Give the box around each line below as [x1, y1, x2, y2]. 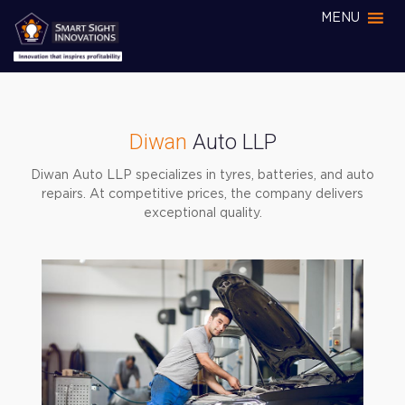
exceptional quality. [143, 207, 262, 220]
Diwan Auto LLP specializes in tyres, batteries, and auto [31, 169, 374, 182]
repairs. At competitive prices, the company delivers [42, 188, 363, 201]
